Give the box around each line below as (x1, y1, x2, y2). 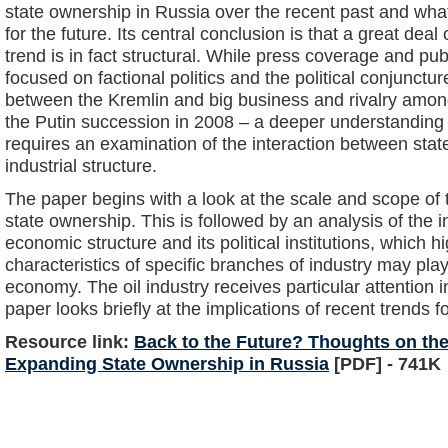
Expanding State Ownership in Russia (5, 352, 329, 374)
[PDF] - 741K (329, 352, 441, 374)
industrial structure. (5, 154, 157, 176)
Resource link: (5, 330, 134, 352)
